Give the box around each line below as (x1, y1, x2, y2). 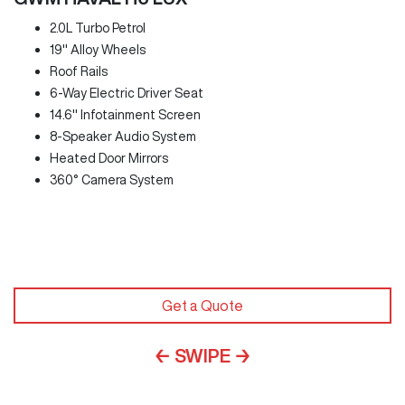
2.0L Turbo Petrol (50, 22, 146, 35)
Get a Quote (162, 297, 243, 313)
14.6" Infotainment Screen (50, 108, 201, 122)
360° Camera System (50, 174, 174, 187)
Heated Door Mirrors (50, 152, 168, 165)
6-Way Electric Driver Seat (50, 87, 203, 100)
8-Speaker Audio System (50, 130, 196, 144)
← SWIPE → (154, 345, 251, 365)
